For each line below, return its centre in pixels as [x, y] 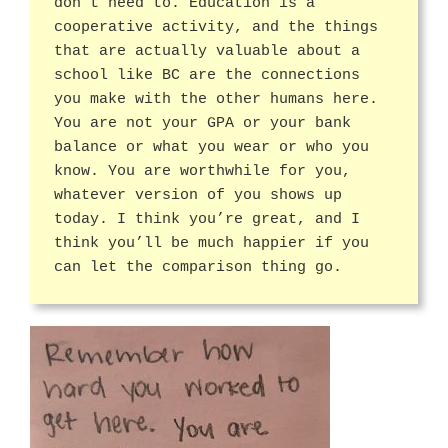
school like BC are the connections [207, 75]
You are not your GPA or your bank [202, 123]
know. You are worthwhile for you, [202, 171]
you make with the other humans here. [216, 99]
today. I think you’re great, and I [207, 219]
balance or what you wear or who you [211, 147]
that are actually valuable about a [207, 51]
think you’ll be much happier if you [211, 243]
